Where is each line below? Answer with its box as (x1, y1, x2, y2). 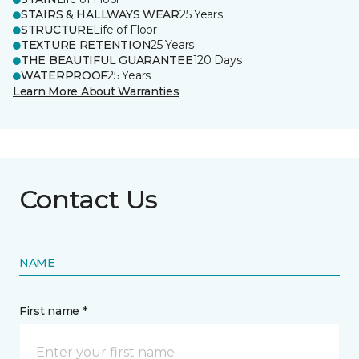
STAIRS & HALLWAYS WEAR (21, 7, 179, 22)
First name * (19, 304, 87, 318)
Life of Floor (93, 22, 157, 37)
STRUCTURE (21, 22, 94, 37)
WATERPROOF (21, 68, 108, 83)
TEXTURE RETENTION (21, 38, 151, 52)
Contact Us (19, 184, 158, 215)
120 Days (192, 53, 242, 67)
